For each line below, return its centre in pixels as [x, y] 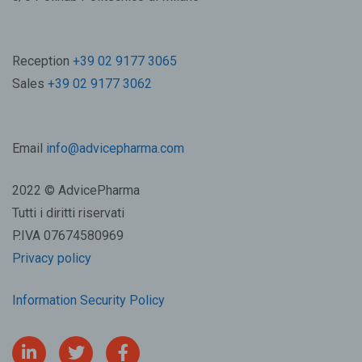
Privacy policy [52, 258]
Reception [42, 61]
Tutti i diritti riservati [68, 213]
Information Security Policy [88, 300]
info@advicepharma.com [115, 148]
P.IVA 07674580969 [68, 235]
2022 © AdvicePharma [76, 190]
